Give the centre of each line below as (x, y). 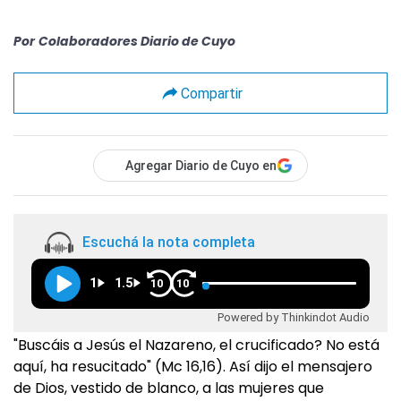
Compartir (211, 93)
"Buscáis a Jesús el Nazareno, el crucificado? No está (196, 345)
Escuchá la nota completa (169, 243)
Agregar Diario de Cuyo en (201, 166)
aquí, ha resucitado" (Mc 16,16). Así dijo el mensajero (193, 367)
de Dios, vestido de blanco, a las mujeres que (169, 388)
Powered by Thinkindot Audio (294, 317)
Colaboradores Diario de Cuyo (137, 41)
